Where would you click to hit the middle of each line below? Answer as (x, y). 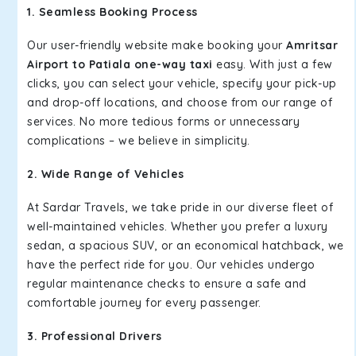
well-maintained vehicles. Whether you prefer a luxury (178, 226)
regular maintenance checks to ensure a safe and (167, 284)
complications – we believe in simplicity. (139, 141)
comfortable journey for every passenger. (144, 303)
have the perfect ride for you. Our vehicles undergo (171, 265)
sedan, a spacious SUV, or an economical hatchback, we (186, 246)
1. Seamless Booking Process (112, 12)
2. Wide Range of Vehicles (106, 174)
